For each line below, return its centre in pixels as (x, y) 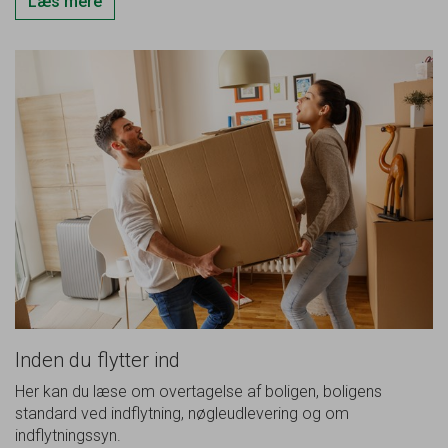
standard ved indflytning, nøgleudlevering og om (182, 413)
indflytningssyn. (68, 435)
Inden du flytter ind (97, 359)
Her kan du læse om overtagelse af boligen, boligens (198, 391)
